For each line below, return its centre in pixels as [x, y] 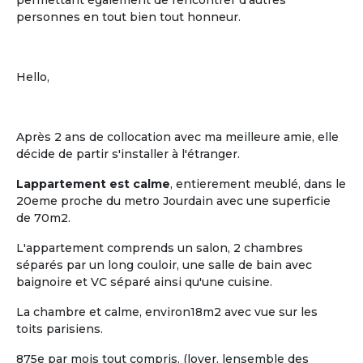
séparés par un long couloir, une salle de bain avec [164, 265]
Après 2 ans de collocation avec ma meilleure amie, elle [177, 137]
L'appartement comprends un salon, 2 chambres [160, 248]
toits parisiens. [60, 329]
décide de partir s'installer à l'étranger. [128, 154]
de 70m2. [43, 218]
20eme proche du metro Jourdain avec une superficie [173, 201]
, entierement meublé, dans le [258, 184]
